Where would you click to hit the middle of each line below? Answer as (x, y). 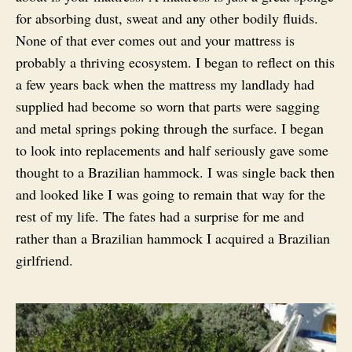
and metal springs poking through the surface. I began (170, 128)
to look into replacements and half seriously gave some (172, 150)
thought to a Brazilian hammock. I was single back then (175, 172)
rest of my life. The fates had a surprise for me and (160, 216)
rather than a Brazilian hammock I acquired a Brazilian (173, 238)
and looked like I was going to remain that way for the (170, 194)
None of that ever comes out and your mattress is (155, 40)
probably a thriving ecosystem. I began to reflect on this (175, 62)
